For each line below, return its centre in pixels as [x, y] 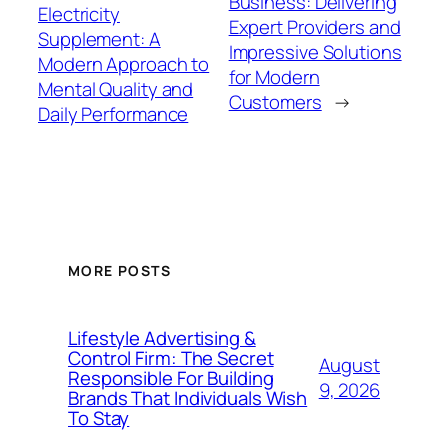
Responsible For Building [171, 377]
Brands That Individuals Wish [188, 397]
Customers [275, 101]
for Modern [274, 76]
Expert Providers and [314, 26]
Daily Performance [113, 114]
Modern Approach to [124, 64]
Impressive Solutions [315, 51]
